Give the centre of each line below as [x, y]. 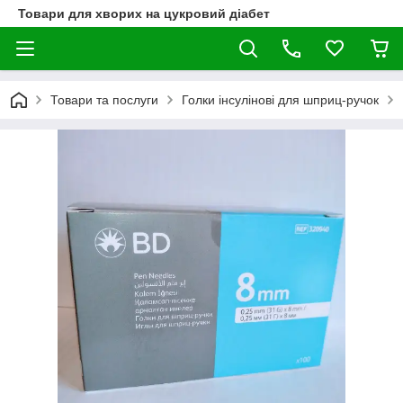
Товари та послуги [104, 100]
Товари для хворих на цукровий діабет [144, 13]
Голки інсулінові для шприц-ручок [280, 100]
